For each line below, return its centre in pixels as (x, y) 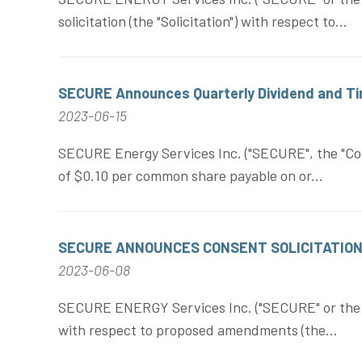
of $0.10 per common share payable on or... (191, 175)
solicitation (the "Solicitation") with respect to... (203, 21)
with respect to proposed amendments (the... (198, 330)
